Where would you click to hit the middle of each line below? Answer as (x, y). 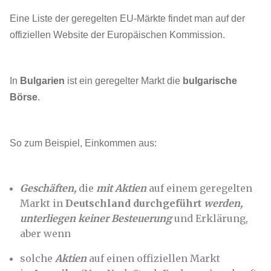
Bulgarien (42, 81)
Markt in (43, 203)
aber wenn (45, 233)
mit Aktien (121, 188)
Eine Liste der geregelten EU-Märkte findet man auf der (127, 18)
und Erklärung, (210, 218)
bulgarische (210, 81)
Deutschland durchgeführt (135, 203)
